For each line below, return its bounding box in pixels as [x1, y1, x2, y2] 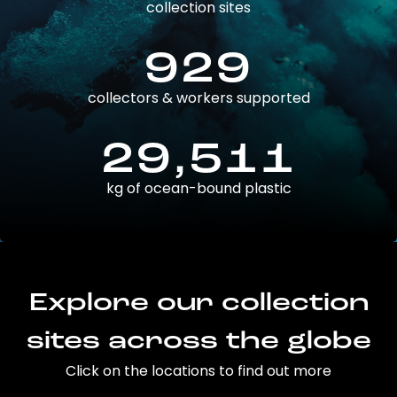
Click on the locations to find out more [66, 361, 331, 382]
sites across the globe [26, 329, 371, 355]
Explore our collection [28, 291, 369, 317]
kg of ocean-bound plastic [105, 178, 292, 199]
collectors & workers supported [87, 88, 310, 109]
